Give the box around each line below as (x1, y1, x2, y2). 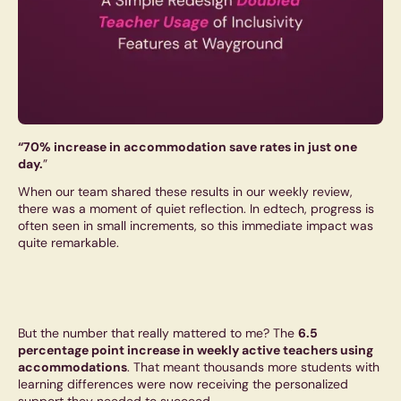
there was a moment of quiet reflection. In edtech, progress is (18, 200, 374, 218)
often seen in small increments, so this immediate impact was (18, 218, 373, 235)
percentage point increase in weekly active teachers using (18, 342, 373, 359)
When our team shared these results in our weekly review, (18, 183, 353, 200)
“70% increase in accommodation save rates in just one (18, 139, 357, 156)
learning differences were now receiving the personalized (18, 376, 348, 393)
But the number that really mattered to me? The (18, 325, 298, 342)
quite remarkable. (18, 235, 119, 252)
